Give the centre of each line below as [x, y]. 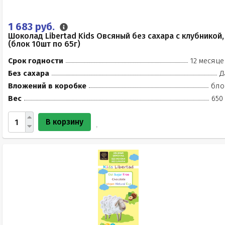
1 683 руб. [33, 27]
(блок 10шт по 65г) [44, 44]
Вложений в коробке [47, 86]
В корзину [65, 122]
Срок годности [36, 61]
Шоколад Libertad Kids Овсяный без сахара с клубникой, [116, 36]
